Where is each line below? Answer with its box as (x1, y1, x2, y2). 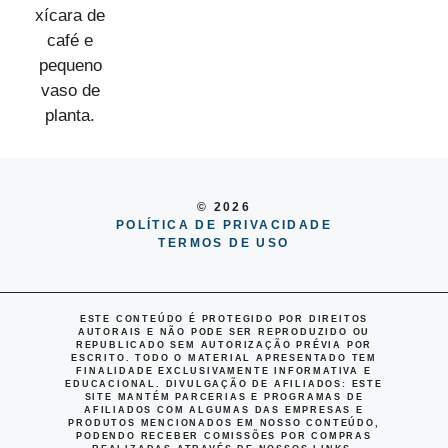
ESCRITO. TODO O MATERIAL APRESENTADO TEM (71, 352, 377, 363)
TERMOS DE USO (158, 235, 290, 250)
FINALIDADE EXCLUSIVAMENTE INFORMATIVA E (76, 365, 372, 376)
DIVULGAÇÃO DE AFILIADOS (165, 378, 342, 389)
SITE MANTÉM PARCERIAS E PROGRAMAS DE (84, 391, 364, 402)
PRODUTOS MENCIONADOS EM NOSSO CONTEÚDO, (68, 417, 380, 428)
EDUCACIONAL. (65, 378, 166, 389)
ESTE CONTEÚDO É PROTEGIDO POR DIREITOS (79, 313, 369, 324)
